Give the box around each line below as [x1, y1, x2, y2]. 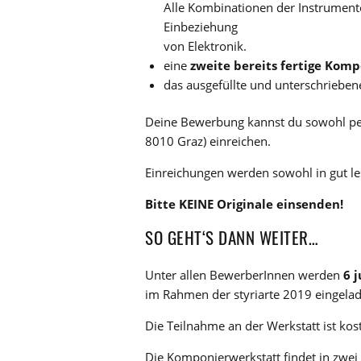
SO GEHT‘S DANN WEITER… [145, 225, 318, 251]
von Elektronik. [163, 37, 247, 54]
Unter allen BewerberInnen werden [145, 267, 343, 284]
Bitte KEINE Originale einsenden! [145, 196, 343, 213]
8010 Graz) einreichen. [145, 133, 271, 150]
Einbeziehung [163, 18, 238, 35]
